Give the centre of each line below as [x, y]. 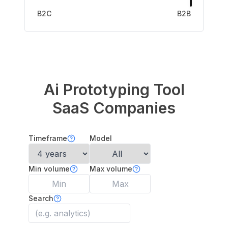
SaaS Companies [114, 108]
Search [41, 198]
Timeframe [48, 138]
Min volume [49, 169]
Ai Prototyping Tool [114, 90]
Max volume [111, 169]
